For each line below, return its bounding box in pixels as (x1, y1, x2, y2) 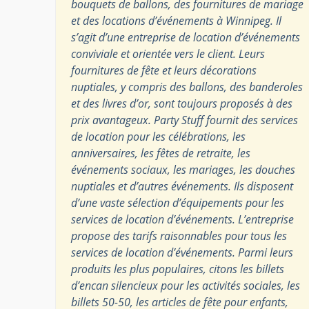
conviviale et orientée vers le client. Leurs (71, 46, 265, 61)
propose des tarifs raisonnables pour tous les (71, 228, 287, 243)
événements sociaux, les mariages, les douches (71, 161, 295, 177)
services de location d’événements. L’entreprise (71, 211, 294, 227)
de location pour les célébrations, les (71, 128, 246, 144)
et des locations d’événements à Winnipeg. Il (71, 12, 281, 28)
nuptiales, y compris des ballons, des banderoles (71, 79, 303, 94)
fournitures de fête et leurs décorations (71, 62, 257, 78)
